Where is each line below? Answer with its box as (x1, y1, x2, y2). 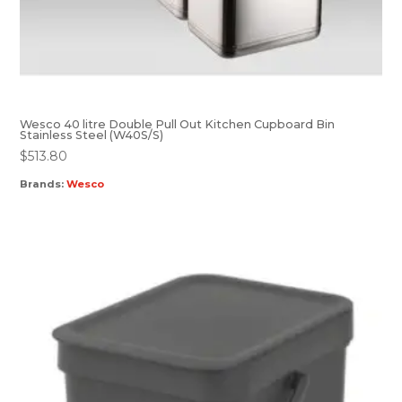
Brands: (20, 178, 67, 191)
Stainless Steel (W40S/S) (20, 127, 164, 142)
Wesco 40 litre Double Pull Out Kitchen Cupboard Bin (20, 117, 336, 131)
